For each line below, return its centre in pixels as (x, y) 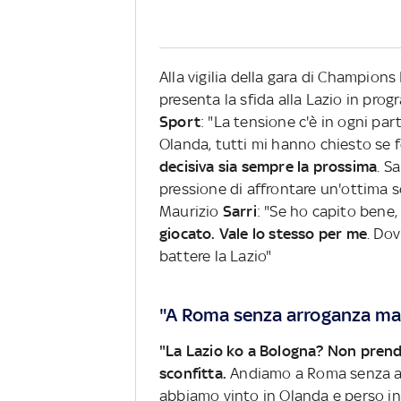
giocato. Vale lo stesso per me (263, 234)
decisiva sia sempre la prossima (269, 167)
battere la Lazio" (216, 256)
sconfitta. (193, 373)
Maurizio (191, 212)
